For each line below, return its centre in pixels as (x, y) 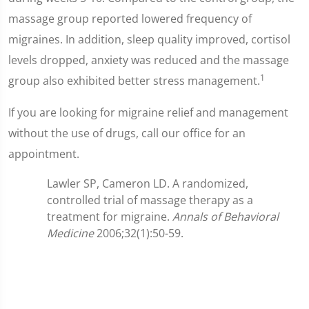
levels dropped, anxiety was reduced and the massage (149, 60)
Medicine (70, 233)
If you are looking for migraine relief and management (148, 112)
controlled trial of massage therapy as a (150, 200)
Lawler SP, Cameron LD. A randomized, (148, 183)
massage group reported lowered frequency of (130, 19)
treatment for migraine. (110, 217)
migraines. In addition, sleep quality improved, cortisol (149, 39)
